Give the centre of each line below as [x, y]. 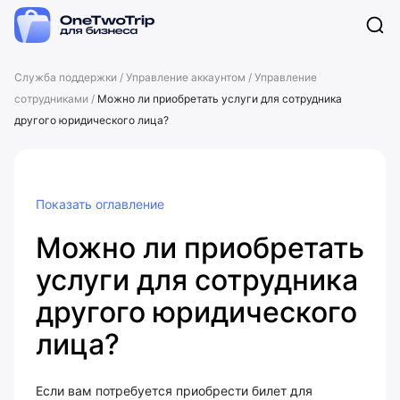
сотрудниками [51, 99]
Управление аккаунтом [186, 77]
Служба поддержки [66, 77]
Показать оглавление [100, 204]
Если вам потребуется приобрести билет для [174, 391]
